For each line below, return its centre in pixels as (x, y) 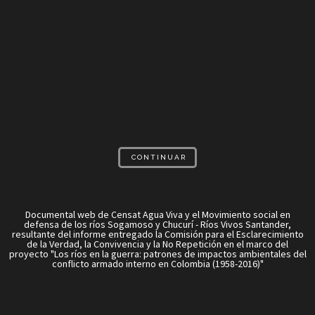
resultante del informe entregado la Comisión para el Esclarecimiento (157, 234)
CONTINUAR (159, 157)
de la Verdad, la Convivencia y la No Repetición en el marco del (157, 244)
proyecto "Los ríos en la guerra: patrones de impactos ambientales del (157, 254)
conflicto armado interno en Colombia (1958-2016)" (157, 264)
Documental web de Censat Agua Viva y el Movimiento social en (157, 214)
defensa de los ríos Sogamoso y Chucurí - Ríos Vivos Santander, (157, 224)
